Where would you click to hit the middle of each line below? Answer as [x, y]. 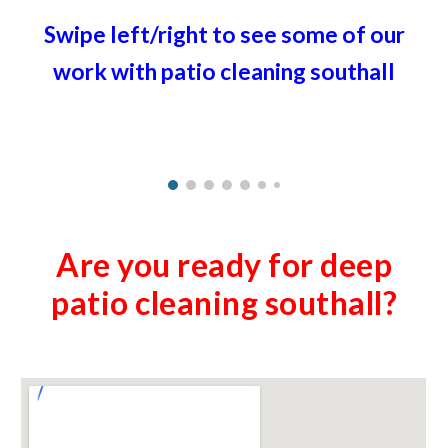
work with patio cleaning [181, 71]
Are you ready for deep [224, 264]
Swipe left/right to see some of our [224, 34]
